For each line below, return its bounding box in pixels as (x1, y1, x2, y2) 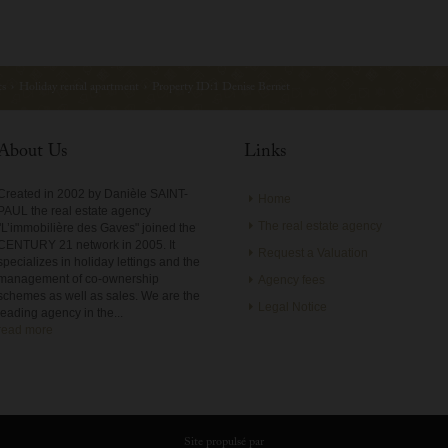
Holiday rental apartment (19, 77, 139, 98)
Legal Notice (258, 299, 327, 314)
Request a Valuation (258, 245, 368, 260)
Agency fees (258, 272, 325, 287)
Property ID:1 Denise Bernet (152, 77, 290, 98)
